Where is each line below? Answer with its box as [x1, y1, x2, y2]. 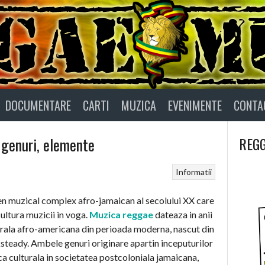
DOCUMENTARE [5, 96, 71, 114]
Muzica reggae [89, 208, 153, 220]
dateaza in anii [153, 208, 212, 220]
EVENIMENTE [168, 96, 222, 114]
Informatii [175, 166, 212, 177]
